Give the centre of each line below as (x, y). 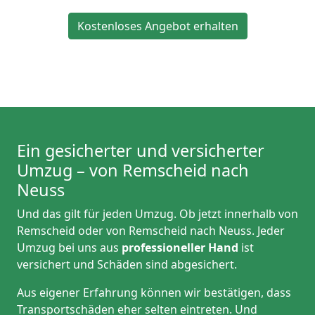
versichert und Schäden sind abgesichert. (127, 265)
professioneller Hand (180, 248)
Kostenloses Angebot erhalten (157, 26)
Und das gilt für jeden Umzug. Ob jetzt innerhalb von (157, 214)
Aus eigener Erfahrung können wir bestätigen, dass (154, 293)
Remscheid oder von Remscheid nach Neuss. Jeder (151, 231)
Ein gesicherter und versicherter (141, 151)
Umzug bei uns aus (68, 248)
